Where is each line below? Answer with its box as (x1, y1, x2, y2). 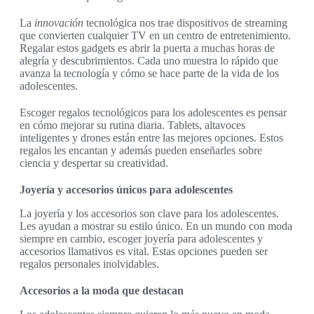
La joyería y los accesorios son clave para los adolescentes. (20, 207, 279, 220)
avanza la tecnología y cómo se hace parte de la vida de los (20, 67, 279, 80)
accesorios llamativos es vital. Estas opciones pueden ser (20, 245, 268, 258)
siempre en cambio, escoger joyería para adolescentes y (20, 233, 263, 245)
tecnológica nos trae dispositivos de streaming (83, 17, 287, 29)
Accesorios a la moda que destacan (20, 285, 184, 297)
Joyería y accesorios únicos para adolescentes (20, 184, 233, 196)
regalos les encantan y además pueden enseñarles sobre (20, 144, 262, 157)
